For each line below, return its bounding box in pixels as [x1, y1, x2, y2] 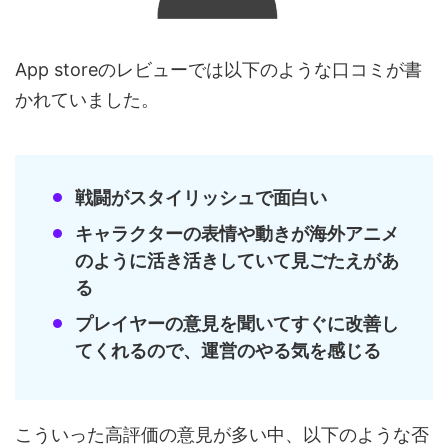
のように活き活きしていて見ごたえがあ [75, 249, 399, 271]
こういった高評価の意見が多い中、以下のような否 [15, 424, 429, 446]
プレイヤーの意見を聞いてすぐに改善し [75, 312, 399, 334]
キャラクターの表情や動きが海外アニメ [75, 222, 399, 244]
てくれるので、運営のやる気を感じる [75, 339, 381, 361]
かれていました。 [15, 89, 159, 111]
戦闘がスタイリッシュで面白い [75, 186, 327, 208]
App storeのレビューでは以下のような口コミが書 [15, 59, 422, 81]
